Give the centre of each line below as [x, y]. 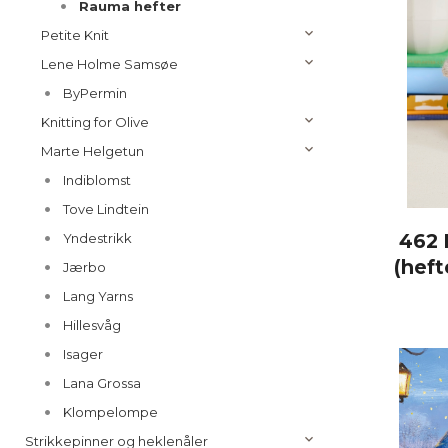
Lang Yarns [97, 296]
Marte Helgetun [92, 151]
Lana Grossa [101, 383]
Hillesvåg [91, 325]
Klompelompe [110, 412]
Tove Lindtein [105, 209]
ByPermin [94, 93]
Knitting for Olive [95, 122]
